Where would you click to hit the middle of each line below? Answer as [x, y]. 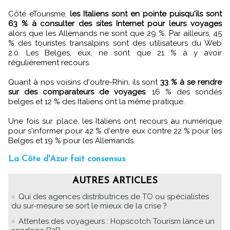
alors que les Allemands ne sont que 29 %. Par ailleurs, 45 [115, 33]
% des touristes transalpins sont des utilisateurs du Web [115, 43]
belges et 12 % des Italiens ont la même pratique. [97, 101]
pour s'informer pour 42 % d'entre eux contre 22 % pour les [115, 131]
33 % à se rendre [191, 82]
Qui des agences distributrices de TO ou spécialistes [114, 196]
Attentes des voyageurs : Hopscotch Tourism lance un [117, 221]
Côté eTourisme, [39, 14]
